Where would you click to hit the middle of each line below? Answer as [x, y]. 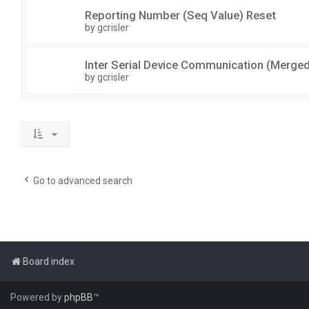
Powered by [37, 298]
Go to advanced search [83, 181]
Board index [49, 262]
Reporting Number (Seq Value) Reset [180, 16]
